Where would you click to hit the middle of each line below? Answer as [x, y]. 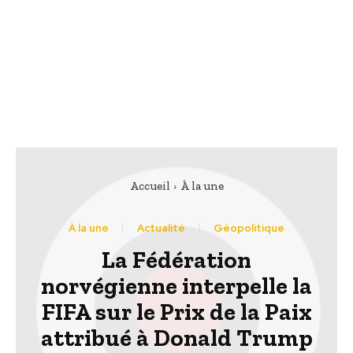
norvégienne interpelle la [176, 286]
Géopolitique [249, 229]
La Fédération [176, 260]
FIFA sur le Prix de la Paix [176, 312]
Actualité [161, 229]
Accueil [150, 186]
